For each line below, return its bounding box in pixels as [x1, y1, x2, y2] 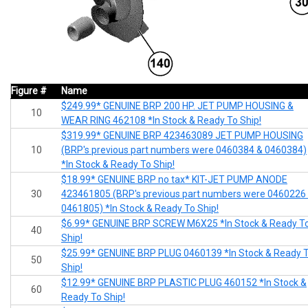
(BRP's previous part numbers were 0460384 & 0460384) [61, 144, 307, 156]
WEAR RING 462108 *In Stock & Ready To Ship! [61, 115, 261, 126]
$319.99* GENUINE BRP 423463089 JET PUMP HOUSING [61, 130, 303, 142]
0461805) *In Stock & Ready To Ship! [61, 203, 219, 214]
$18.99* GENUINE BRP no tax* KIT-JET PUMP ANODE [61, 174, 287, 186]
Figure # [11, 85, 47, 97]
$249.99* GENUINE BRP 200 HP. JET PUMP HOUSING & [61, 100, 294, 112]
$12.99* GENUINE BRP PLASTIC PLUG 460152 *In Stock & [61, 277, 307, 289]
